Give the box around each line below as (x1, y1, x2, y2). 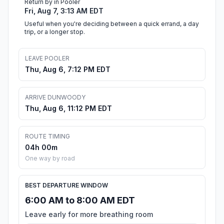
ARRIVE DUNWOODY (25, 93, 85, 101)
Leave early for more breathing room (25, 210, 153, 219)
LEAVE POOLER (25, 54, 69, 62)
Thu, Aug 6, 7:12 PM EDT (25, 65, 110, 74)
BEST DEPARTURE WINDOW (25, 181, 108, 189)
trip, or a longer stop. (24, 28, 85, 36)
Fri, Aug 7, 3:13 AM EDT (24, 6, 103, 15)
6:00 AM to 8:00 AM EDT (25, 195, 135, 206)
